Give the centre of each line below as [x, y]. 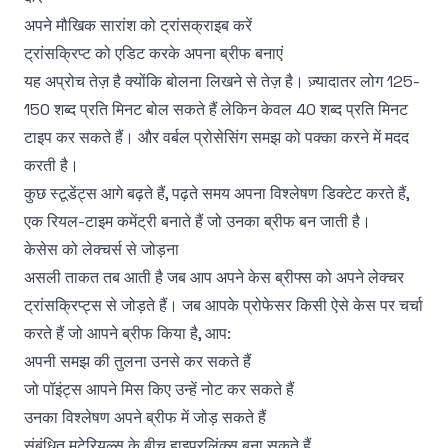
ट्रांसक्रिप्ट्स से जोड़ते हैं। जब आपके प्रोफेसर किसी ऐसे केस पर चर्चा [223, 305]
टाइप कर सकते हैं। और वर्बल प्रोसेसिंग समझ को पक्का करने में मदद [216, 137]
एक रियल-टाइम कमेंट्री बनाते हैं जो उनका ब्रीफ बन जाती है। [197, 221]
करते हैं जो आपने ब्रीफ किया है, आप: [127, 333]
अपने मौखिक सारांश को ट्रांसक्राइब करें [138, 25]
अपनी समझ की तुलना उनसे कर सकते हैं [137, 361]
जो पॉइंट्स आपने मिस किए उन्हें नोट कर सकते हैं [159, 389]
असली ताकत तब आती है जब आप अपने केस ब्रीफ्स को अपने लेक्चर [214, 277]
